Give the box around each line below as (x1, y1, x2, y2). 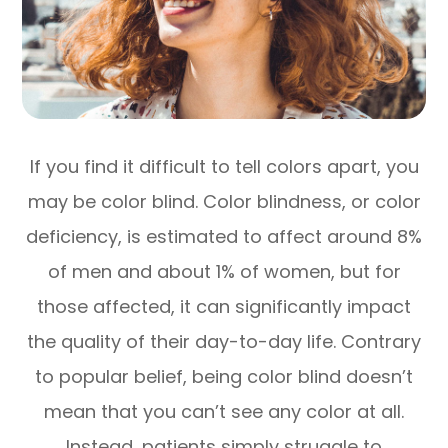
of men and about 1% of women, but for (47, 259, 401, 285)
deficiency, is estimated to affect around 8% (26, 224, 422, 250)
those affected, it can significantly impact (37, 294, 411, 320)
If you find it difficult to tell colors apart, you (29, 154, 419, 180)
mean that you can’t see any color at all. (44, 399, 404, 425)
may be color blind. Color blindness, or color (27, 189, 421, 215)
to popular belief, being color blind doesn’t (35, 364, 413, 390)
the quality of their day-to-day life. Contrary (27, 329, 421, 355)
